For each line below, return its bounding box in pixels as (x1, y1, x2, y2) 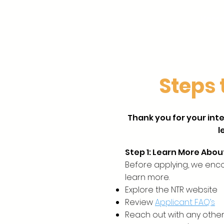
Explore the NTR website (125, 184, 217, 195)
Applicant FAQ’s (155, 196, 215, 208)
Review (125, 196, 155, 208)
